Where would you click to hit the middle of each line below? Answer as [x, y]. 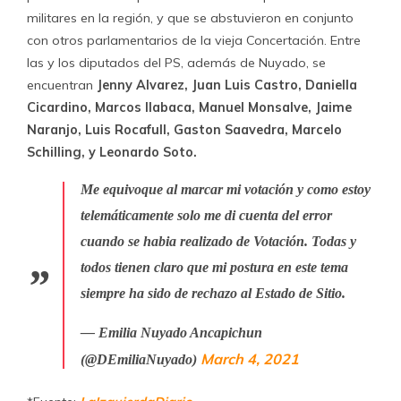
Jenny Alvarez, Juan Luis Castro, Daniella [227, 85]
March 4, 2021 [250, 359]
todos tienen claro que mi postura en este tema [214, 268]
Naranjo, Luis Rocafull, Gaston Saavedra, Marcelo [184, 130]
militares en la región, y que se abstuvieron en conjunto [190, 18]
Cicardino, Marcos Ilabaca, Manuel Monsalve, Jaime [189, 107]
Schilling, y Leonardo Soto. [112, 152]
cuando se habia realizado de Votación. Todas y [218, 242]
